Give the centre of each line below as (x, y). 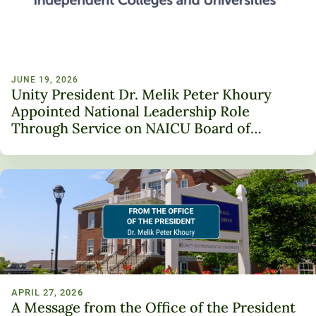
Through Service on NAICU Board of (131, 128)
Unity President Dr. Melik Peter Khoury (141, 94)
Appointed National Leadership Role (130, 111)
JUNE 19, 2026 (45, 80)
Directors (43, 145)
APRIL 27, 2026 (47, 293)
